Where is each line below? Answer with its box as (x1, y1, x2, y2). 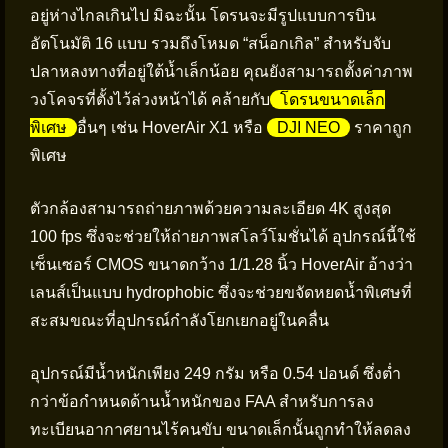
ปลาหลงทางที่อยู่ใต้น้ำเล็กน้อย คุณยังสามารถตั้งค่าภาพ (30, 63, 413, 80)
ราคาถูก (350, 119, 412, 136)
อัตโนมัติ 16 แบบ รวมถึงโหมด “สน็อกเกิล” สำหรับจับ (30, 35, 391, 52)
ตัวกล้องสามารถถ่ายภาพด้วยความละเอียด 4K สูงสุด (30, 200, 391, 217)
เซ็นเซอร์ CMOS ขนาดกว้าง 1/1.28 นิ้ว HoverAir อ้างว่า (30, 256, 413, 273)
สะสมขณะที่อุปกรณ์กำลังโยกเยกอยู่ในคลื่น (30, 312, 329, 329)
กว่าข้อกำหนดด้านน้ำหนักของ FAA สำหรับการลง (30, 393, 374, 410)
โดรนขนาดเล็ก (280, 91, 385, 108)
